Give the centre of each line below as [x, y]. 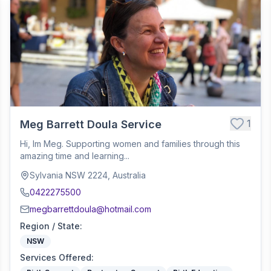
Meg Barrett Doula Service [91, 124]
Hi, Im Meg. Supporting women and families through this [130, 144]
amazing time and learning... [75, 156]
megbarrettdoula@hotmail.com [90, 209]
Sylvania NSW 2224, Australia [88, 175]
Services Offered [56, 257]
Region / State [50, 226]
